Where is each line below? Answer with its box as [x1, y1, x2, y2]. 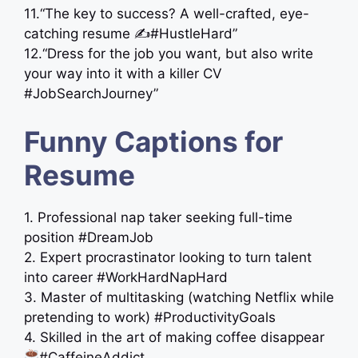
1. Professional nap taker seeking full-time [24, 209, 292, 225]
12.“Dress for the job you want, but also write [24, 46, 313, 62]
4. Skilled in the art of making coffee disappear [24, 328, 324, 345]
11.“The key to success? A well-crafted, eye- [24, 6, 309, 22]
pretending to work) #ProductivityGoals [24, 308, 276, 325]
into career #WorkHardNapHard [24, 268, 228, 285]
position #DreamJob [24, 229, 153, 245]
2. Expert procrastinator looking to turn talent [24, 249, 312, 265]
